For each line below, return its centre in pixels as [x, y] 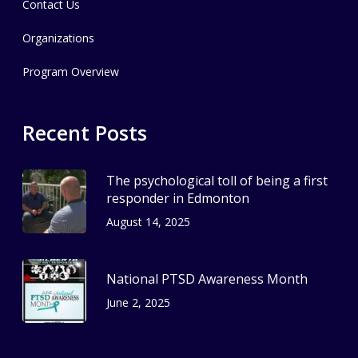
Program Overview [71, 72]
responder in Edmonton [178, 198]
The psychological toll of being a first [217, 180]
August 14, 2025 [148, 221]
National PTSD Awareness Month [207, 278]
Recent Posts [85, 133]
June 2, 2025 [138, 302]
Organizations [58, 38]
